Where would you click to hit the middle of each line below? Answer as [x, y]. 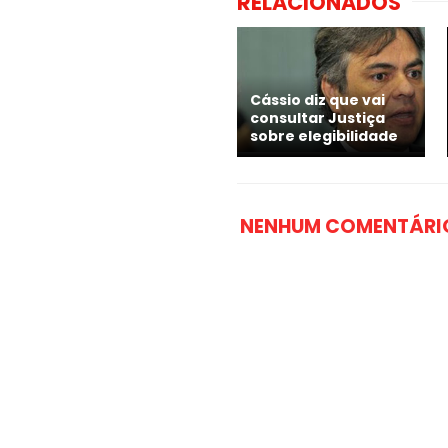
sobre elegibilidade [324, 136]
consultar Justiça [317, 118]
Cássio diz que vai [317, 100]
